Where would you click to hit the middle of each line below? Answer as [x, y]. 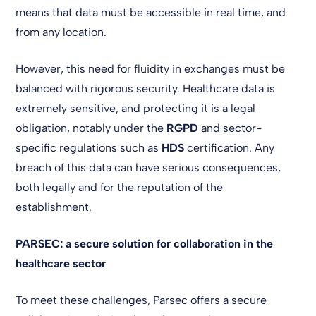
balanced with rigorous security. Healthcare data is [146, 89]
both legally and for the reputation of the [120, 187]
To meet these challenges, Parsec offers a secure [141, 300]
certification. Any [230, 148]
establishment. [54, 207]
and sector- [230, 128]
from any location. [61, 32]
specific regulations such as [89, 148]
